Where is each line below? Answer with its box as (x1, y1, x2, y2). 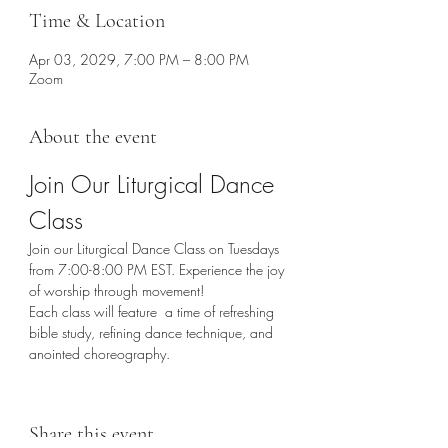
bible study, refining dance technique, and (29, 323, 277, 342)
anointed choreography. (29, 344, 174, 363)
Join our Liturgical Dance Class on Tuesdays (29, 239, 283, 258)
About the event (29, 125, 157, 149)
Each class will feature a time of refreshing (29, 302, 278, 321)
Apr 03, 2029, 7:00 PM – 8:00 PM (29, 50, 249, 69)
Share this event (29, 422, 154, 446)
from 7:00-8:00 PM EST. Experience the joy (29, 260, 288, 279)
